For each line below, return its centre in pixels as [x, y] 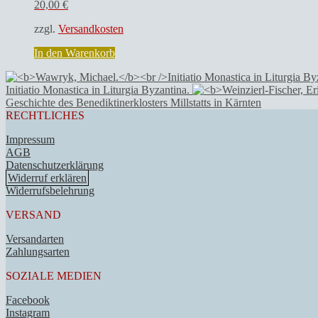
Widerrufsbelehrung [50, 190]
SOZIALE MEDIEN [54, 275]
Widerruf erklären [47, 177]
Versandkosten [91, 28]
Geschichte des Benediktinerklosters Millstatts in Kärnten [133, 102]
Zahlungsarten [38, 251]
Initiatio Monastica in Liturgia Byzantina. [98, 89]
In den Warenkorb [75, 53]
